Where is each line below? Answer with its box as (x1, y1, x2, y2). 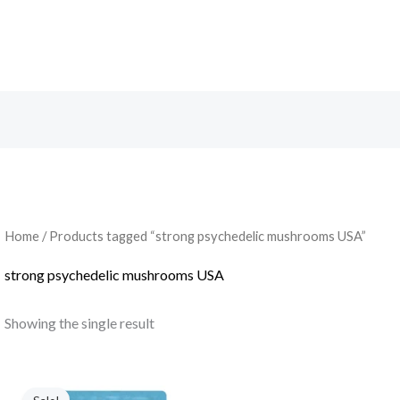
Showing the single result (4, 314, 154, 332)
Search (189, 31, 249, 55)
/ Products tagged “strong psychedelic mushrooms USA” (38, 228, 366, 245)
